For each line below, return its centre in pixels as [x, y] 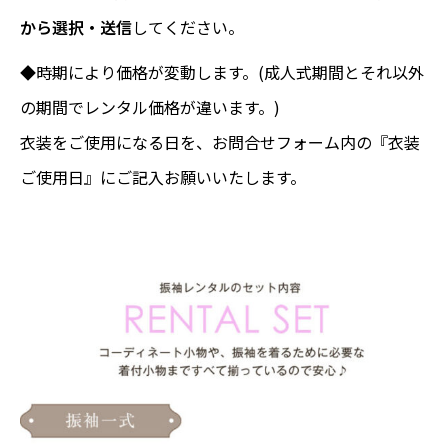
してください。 [188, 27]
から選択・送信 [76, 27]
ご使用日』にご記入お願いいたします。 [163, 177]
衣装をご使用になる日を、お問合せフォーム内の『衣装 [220, 142]
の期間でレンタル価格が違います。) [150, 107]
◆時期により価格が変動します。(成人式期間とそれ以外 [222, 72]
